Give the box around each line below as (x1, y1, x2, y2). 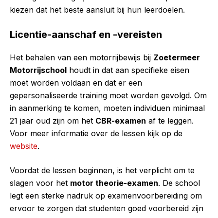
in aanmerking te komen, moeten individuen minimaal (10, 103, 205, 113)
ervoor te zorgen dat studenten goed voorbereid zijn (10, 203, 203, 214)
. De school (158, 178, 200, 188)
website (10, 141, 37, 151)
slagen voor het (10, 178, 70, 188)
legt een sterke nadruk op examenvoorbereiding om (10, 191, 202, 201)
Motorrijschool (10, 65, 67, 75)
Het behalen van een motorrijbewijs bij (10, 53, 153, 63)
